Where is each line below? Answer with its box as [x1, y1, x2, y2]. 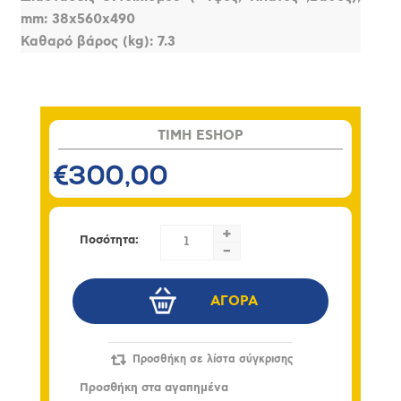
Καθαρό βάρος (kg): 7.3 [21, 32, 176, 50]
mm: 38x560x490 [21, 10, 136, 28]
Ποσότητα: [79, 232, 139, 248]
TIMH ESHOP [157, 126, 243, 144]
